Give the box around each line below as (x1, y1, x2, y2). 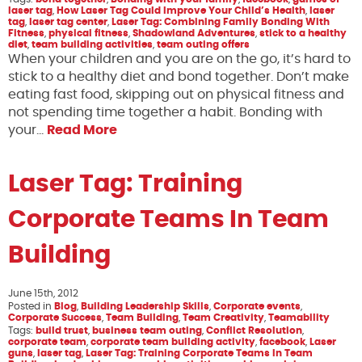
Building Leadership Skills (81, 301, 209, 311)
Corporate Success (8, 313, 102, 322)
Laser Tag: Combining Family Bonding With (112, 17, 330, 27)
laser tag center (29, 17, 107, 27)
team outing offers (157, 40, 250, 49)
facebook (259, 337, 305, 347)
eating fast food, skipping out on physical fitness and (8, 88, 344, 101)
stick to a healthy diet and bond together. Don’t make (8, 70, 349, 83)
